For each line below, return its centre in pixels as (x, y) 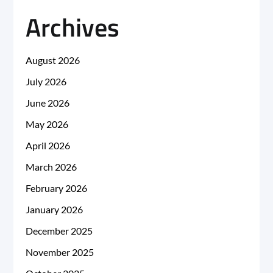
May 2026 (47, 124)
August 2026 (53, 60)
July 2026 (46, 81)
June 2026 (48, 102)
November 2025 (60, 252)
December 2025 (59, 230)
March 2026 (51, 166)
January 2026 (55, 209)
